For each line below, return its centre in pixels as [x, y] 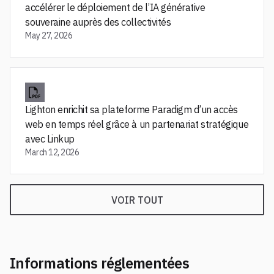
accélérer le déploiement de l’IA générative [115, 7]
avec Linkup [50, 139]
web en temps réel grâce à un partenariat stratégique [137, 124]
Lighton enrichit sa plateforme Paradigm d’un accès [131, 109]
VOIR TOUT [137, 200]
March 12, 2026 [52, 152]
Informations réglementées [99, 263]
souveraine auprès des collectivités [98, 22]
